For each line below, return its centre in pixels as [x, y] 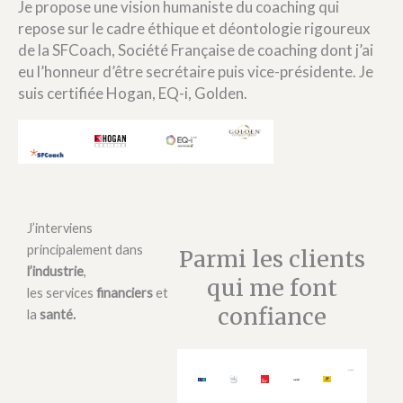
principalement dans [85, 250]
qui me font [273, 288]
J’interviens [60, 228]
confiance [273, 317]
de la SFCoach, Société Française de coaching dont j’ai [196, 50]
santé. [58, 315]
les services [62, 293]
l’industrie [55, 272]
